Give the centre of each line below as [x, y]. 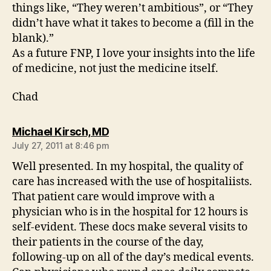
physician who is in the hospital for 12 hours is [130, 212]
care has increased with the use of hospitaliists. [132, 182]
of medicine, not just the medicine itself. [115, 68]
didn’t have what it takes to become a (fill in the [133, 23]
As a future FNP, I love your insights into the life [134, 53]
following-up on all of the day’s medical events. [133, 257]
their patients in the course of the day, [108, 242]
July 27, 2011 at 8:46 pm [61, 145]
